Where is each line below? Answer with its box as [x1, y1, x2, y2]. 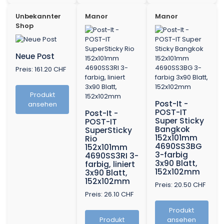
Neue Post [15, 51, 54, 62]
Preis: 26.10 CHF [85, 189, 134, 199]
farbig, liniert [85, 159, 135, 170]
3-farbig [154, 149, 188, 160]
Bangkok [154, 124, 190, 135]
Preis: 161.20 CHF [15, 64, 66, 74]
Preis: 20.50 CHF [154, 180, 205, 190]
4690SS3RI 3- [85, 150, 139, 161]
